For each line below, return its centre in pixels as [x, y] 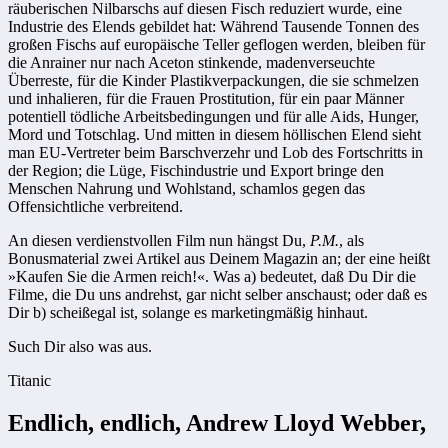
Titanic [29, 381]
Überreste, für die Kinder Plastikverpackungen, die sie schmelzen [213, 81]
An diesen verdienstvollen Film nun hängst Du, [159, 241]
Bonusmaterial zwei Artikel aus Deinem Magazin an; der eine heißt [219, 259]
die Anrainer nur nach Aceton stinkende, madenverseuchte [191, 63]
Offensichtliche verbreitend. [95, 207]
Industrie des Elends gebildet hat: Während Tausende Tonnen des [213, 27]
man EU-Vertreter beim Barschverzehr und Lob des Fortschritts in [215, 153]
